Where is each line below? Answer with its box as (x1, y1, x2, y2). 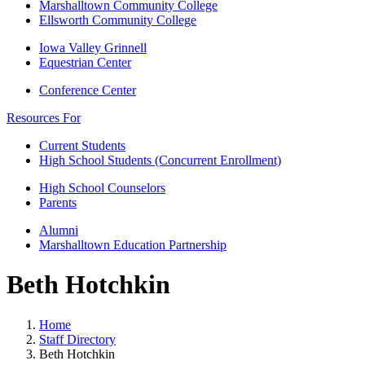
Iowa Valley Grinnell (39, 41, 147, 55)
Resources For (7, 111, 81, 125)
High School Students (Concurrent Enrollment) (39, 153, 281, 167)
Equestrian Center (39, 55, 131, 69)
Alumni (39, 223, 78, 237)
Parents (39, 196, 77, 209)
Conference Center (39, 83, 136, 97)
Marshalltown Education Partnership (39, 238, 226, 252)
